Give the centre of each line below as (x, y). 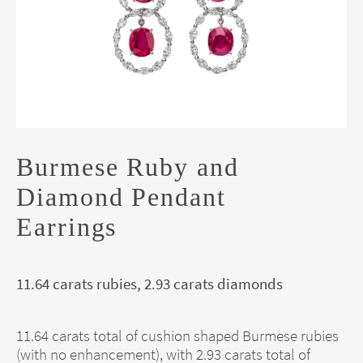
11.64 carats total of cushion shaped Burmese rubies (177, 335)
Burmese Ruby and (128, 167)
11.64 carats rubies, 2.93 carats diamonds (149, 284)
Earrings (67, 226)
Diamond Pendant (121, 196)
